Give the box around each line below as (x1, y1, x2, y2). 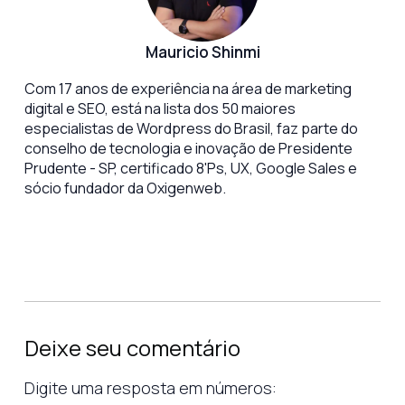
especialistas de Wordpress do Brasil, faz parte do (24, 118, 358, 139)
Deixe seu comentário (24, 333, 240, 363)
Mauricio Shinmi (145, 42, 260, 63)
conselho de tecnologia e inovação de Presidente (24, 138, 353, 159)
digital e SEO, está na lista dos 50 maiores (24, 99, 296, 119)
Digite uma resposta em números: (24, 377, 277, 400)
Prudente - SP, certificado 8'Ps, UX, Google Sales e (24, 158, 357, 179)
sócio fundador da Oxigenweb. (24, 178, 226, 199)
